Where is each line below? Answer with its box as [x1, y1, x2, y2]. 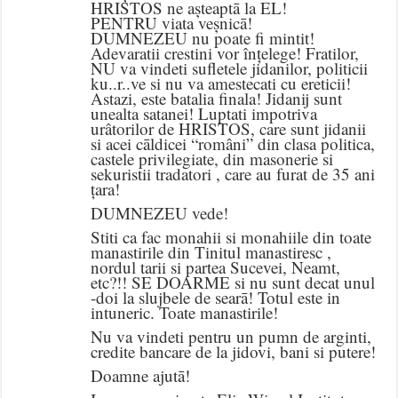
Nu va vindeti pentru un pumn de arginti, [91, 325, 372, 348]
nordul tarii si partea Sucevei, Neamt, [91, 256, 341, 279]
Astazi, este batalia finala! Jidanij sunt [91, 87, 343, 110]
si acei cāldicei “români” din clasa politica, [91, 132, 376, 155]
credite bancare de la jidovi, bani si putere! [91, 340, 377, 363]
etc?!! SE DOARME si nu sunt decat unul [91, 271, 376, 294]
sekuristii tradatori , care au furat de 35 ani [91, 163, 376, 186]
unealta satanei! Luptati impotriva [91, 102, 318, 125]
